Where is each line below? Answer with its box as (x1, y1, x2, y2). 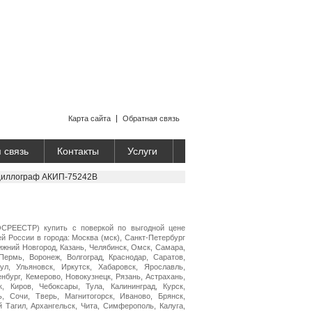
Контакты (57, 146, 99, 157)
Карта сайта (68, 114, 111, 123)
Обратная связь (123, 114, 180, 123)
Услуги (127, 146, 157, 157)
